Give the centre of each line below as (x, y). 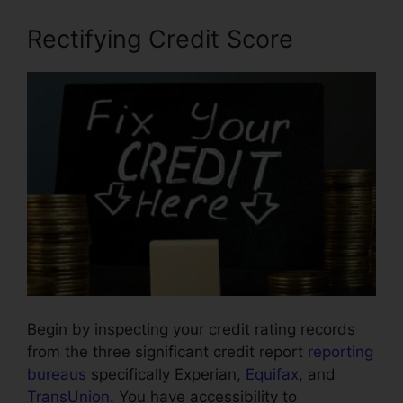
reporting (340, 352)
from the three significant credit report (167, 352)
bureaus (57, 375)
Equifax (272, 375)
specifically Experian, (166, 375)
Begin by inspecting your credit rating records (191, 330)
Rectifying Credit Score (160, 39)
